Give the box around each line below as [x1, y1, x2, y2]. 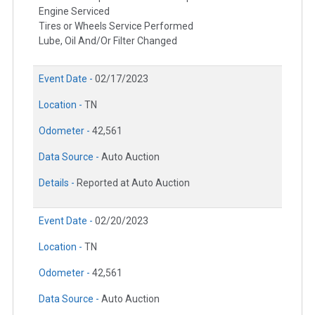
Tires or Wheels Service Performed [39, 20, 193, 32]
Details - [39, 176, 77, 188]
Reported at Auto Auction [77, 176, 190, 188]
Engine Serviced [39, 5, 110, 17]
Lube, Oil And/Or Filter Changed [39, 34, 177, 46]
